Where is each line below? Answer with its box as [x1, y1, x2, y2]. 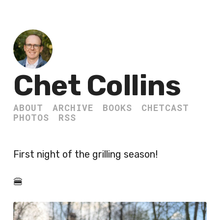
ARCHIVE [53, 102, 93, 113]
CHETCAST [141, 102, 189, 113]
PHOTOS [13, 111, 49, 123]
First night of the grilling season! [13, 148, 158, 160]
